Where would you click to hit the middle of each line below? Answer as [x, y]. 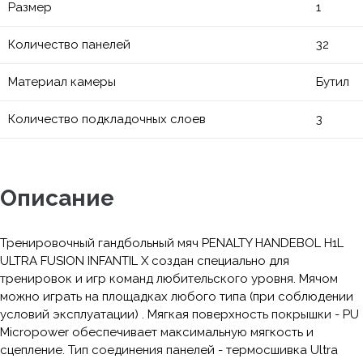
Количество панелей [69, 45]
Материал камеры [62, 82]
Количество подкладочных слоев [107, 119]
